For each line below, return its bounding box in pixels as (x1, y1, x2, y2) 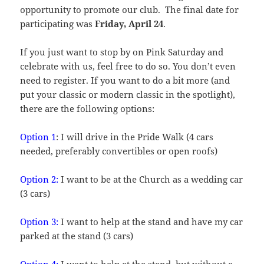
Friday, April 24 (95, 18, 164, 30)
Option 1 (20, 131, 57, 143)
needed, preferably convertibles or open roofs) (20, 145, 218, 157)
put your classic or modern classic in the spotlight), (20, 88, 236, 101)
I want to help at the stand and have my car (58, 216, 243, 228)
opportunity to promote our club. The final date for (20, 4, 239, 16)
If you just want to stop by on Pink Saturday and (20, 46, 224, 58)
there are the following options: (20, 103, 155, 115)
